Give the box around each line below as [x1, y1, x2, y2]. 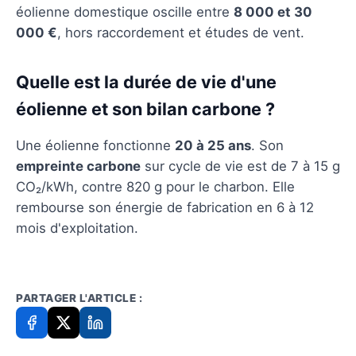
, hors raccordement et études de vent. [57, 24, 304, 41]
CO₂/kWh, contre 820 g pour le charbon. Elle [16, 178, 295, 195]
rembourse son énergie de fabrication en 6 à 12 [16, 199, 314, 215]
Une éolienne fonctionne [16, 137, 175, 153]
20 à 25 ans [175, 137, 251, 153]
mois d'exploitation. [16, 219, 138, 236]
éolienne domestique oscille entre [16, 3, 234, 20]
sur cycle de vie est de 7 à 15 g [141, 157, 340, 174]
